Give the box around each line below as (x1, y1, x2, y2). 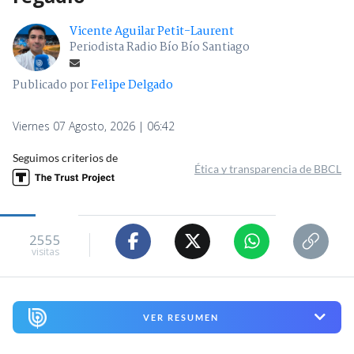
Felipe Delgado (91, 75, 173, 95)
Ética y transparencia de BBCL (194, 161, 341, 175)
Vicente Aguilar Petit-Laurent (70, 21, 234, 41)
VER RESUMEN (142, 311, 219, 322)
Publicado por (13, 75, 91, 95)
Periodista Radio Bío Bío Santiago (70, 37, 250, 57)
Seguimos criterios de (13, 150, 118, 164)
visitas (31, 245, 59, 259)
